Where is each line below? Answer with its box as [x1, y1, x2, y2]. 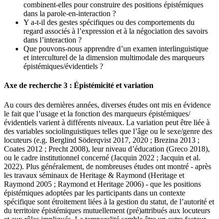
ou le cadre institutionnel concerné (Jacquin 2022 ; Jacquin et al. [4, 153, 200, 162]
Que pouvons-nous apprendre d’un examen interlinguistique [23, 44, 208, 53]
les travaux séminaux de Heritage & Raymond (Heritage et [4, 171, 184, 179]
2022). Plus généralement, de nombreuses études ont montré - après [4, 162, 211, 171]
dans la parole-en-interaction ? [23, 9, 116, 18]
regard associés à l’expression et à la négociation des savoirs [23, 27, 208, 36]
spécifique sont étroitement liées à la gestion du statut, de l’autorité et [4, 197, 214, 206]
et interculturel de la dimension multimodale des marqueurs [23, 53, 204, 62]
